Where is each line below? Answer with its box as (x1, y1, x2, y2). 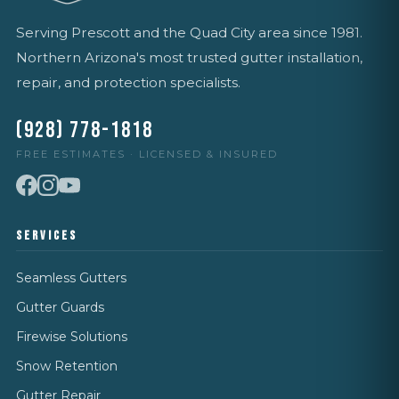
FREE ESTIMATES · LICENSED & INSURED (16, 148, 278, 160)
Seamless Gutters (16, 270, 126, 286)
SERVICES (16, 228, 77, 243)
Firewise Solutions (16, 329, 127, 345)
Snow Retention (16, 358, 118, 374)
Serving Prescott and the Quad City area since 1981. (16, 24, 362, 41)
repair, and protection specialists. (16, 74, 240, 91)
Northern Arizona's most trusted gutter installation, (16, 49, 362, 66)
